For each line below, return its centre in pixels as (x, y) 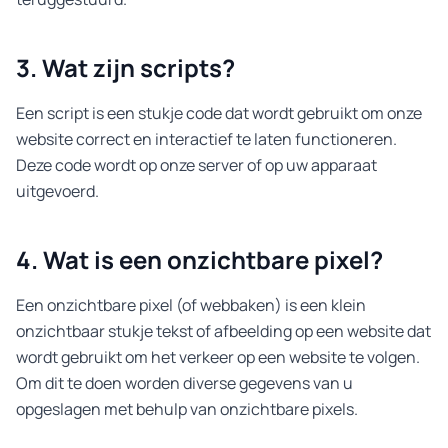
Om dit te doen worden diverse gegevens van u (184, 383)
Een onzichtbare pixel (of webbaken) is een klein (191, 305)
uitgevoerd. (57, 191)
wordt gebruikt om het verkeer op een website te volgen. (218, 357)
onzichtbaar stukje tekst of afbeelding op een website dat (223, 331)
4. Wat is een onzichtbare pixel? (199, 259)
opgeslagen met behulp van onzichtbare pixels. (187, 409)
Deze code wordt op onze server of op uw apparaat (196, 165)
